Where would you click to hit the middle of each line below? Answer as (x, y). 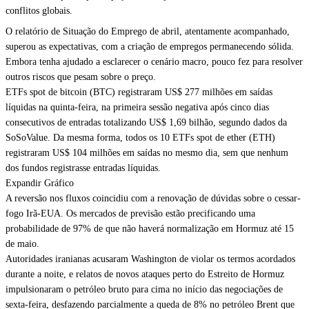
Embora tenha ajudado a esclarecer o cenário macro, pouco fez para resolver (154, 62)
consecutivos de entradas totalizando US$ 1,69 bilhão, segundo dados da (146, 122)
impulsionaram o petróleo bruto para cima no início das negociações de (144, 289)
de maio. (22, 244)
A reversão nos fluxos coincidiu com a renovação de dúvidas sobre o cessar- (153, 198)
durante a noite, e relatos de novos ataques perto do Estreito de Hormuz (145, 274)
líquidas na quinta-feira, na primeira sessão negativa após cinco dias (137, 107)
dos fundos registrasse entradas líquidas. (83, 168)
